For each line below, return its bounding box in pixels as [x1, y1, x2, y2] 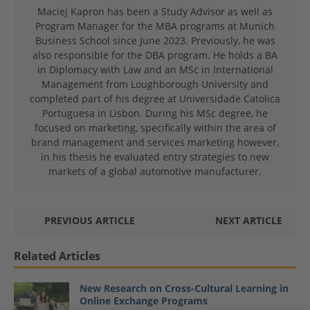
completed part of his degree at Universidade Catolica [30, 92, 280, 106]
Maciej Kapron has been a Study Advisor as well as [37, 5, 273, 19]
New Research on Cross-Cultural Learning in [80, 282, 289, 295]
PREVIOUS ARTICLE [44, 214, 136, 228]
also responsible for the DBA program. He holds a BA [33, 48, 277, 62]
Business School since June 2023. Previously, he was [35, 34, 275, 48]
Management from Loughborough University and [42, 77, 268, 91]
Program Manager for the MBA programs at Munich [35, 19, 275, 33]
